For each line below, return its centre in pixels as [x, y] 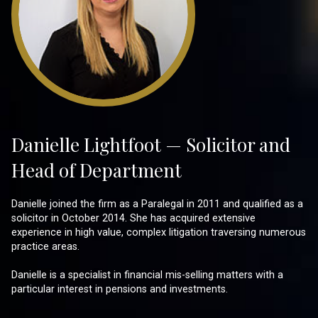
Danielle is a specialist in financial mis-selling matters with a [147, 275]
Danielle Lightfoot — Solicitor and [151, 144]
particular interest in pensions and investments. [120, 289]
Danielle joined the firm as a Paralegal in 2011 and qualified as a [157, 204]
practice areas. [45, 246]
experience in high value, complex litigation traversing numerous [159, 232]
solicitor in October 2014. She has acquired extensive [133, 218]
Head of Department [97, 170]
